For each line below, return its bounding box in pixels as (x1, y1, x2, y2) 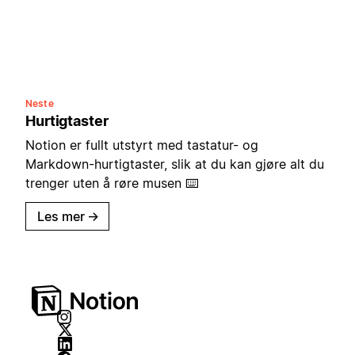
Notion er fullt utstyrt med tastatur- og (25, 136, 258, 153)
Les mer (37, 208, 85, 224)
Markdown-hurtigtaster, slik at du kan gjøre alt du (25, 155, 324, 172)
